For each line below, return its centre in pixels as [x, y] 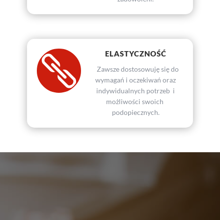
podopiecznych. [136, 112]
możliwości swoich [136, 102]
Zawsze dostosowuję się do [136, 69]
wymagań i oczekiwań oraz [136, 80]
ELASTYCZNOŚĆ [136, 54]
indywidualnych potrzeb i [136, 91]
